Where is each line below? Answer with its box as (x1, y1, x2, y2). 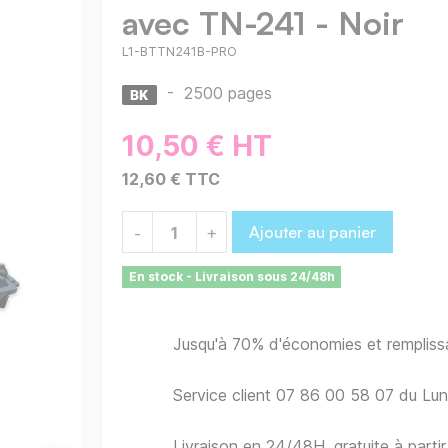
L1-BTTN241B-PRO (122, 44, 237, 60)
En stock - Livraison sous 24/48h (128, 269, 335, 285)
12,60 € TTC (122, 169, 220, 190)
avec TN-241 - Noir (122, 3, 404, 44)
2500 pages (184, 83, 272, 104)
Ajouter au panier (249, 222, 376, 243)
